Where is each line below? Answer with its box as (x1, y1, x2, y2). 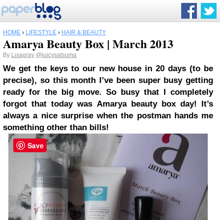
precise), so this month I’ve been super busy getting (3, 76, 213, 85)
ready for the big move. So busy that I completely (3, 87, 213, 97)
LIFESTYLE (26, 29, 56, 36)
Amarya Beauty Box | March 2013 (3, 35, 173, 52)
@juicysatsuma (36, 52, 77, 58)
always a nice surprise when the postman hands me (3, 111, 213, 120)
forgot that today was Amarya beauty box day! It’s (3, 99, 213, 109)
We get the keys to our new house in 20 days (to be (3, 64, 213, 73)
